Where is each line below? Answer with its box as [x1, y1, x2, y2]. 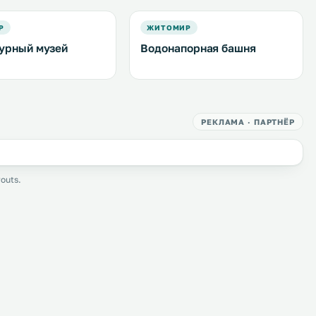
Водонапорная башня [140, 42, 256, 54]
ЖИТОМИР [147, 23, 191, 32]
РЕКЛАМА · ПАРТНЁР [201, 117, 295, 126]
